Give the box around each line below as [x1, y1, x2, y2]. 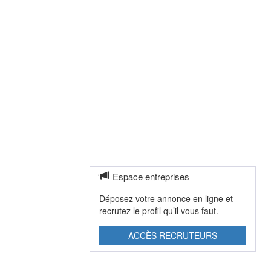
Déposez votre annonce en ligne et [99, 192, 233, 204]
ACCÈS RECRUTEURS [128, 229, 218, 241]
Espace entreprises [113, 170, 190, 183]
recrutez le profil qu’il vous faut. [99, 204, 219, 217]
